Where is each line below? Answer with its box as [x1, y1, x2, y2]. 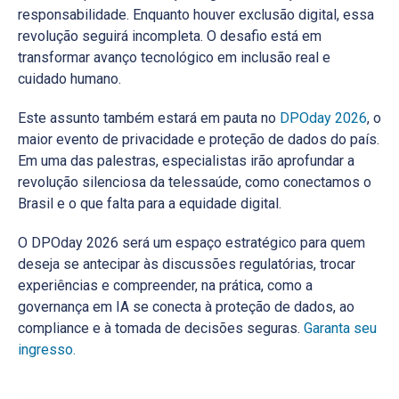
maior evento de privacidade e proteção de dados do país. [18, 130, 379, 148]
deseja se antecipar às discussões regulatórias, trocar [18, 255, 355, 273]
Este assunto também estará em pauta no [18, 109, 280, 126]
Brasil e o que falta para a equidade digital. [18, 194, 281, 212]
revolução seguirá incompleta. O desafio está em [18, 27, 322, 45]
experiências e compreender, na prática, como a [18, 276, 313, 294]
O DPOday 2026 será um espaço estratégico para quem [18, 233, 365, 251]
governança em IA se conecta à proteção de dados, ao [18, 297, 354, 315]
